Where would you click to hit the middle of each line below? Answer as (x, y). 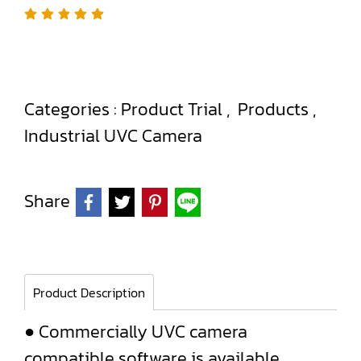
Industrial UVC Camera (113, 136)
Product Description (89, 293)
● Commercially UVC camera (136, 332)
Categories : (73, 109)
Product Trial (174, 109)
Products (275, 109)
